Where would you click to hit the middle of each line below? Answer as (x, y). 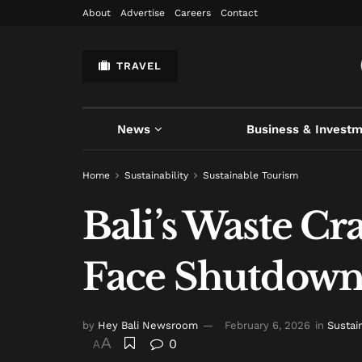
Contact (239, 13)
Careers (193, 13)
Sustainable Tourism (250, 175)
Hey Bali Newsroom (148, 326)
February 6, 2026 (267, 326)
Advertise (143, 13)
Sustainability (156, 175)
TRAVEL (137, 66)
